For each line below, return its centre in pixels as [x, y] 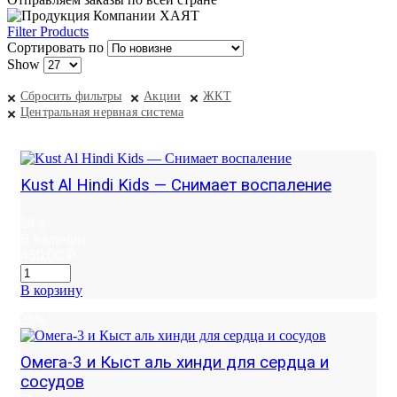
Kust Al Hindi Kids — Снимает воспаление [176, 186]
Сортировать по [55, 48]
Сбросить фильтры [71, 97]
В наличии [53, 239]
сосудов [52, 382]
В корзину [51, 291]
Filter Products [48, 32]
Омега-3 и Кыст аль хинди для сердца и [175, 363]
